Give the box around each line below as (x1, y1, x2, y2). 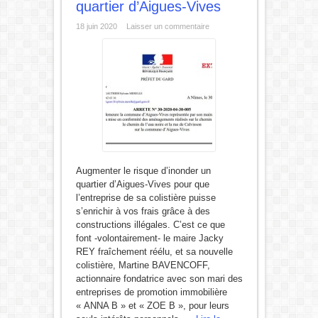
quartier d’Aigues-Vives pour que (75, 179, 209, 190)
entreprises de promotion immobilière (75, 287, 227, 297)
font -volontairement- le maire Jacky (75, 233, 224, 243)
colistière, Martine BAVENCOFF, (75, 260, 210, 270)
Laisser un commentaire (126, 22, 209, 31)
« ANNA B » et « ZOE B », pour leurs (75, 300, 229, 311)
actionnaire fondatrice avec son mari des (75, 273, 243, 284)
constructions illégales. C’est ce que (75, 219, 225, 230)
